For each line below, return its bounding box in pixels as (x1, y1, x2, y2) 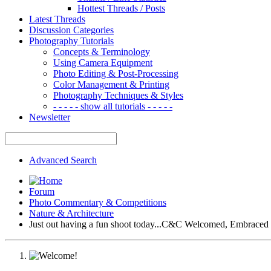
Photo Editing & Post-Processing (53, 68, 178, 79)
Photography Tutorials (29, 35, 114, 46)
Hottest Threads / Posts (77, 2, 165, 13)
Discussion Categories (29, 24, 114, 35)
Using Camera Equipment (53, 57, 152, 68)
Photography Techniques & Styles (53, 90, 183, 100)
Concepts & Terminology (53, 46, 150, 57)
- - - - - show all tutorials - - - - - (53, 100, 172, 111)
